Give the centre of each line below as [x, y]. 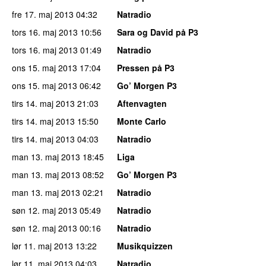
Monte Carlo [142, 121]
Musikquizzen [145, 246]
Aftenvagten [142, 103]
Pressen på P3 [146, 67]
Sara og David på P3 [158, 32]
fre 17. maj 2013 [43, 14]
